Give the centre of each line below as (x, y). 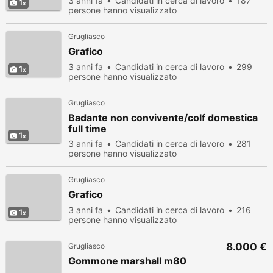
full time (87, 129)
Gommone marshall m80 (127, 261)
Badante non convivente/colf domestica (163, 118)
